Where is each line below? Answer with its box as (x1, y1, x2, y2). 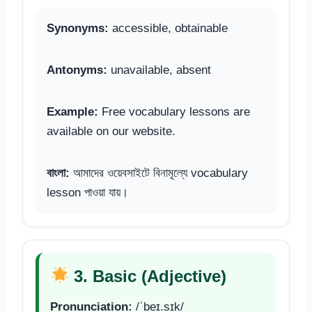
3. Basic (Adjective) (69, 266, 227, 286)
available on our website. (47, 124, 175, 138)
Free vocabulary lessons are (98, 104, 250, 118)
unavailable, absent (107, 63, 211, 77)
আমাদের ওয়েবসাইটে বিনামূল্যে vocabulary (70, 166, 248, 180)
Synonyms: (47, 21, 109, 35)
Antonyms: (47, 63, 107, 77)
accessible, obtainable (109, 21, 228, 35)
